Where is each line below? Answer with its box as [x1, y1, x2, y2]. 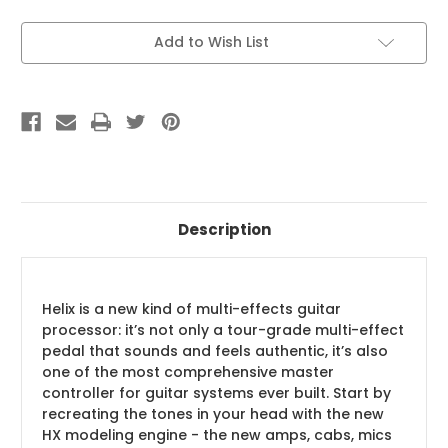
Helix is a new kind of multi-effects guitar [42, 298, 341, 319]
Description [177, 218, 271, 240]
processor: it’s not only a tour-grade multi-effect [42, 319, 404, 340]
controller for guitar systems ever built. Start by [42, 382, 391, 403]
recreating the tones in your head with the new [42, 403, 384, 424]
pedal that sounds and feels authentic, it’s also [42, 340, 388, 361]
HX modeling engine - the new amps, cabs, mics [42, 424, 392, 445]
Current [21, 21, 79, 41]
